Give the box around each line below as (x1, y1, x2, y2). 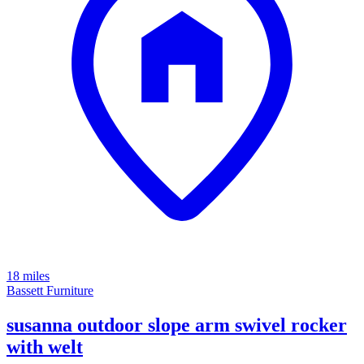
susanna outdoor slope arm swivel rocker (6, 314, 347, 336)
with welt (6, 336, 83, 358)
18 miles (6, 269, 50, 284)
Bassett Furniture (6, 284, 93, 298)
